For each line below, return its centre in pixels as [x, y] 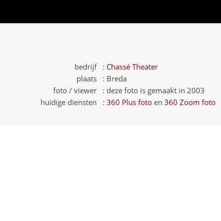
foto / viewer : [79, 90]
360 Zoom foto [190, 102]
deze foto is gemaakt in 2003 [156, 90]
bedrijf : [90, 67]
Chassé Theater [132, 67]
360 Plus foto [129, 102]
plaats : [91, 78]
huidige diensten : [73, 102]
